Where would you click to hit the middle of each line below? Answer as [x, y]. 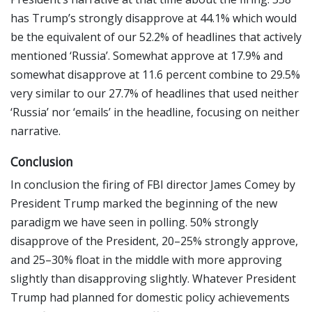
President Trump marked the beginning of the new [144, 203]
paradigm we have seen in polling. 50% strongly [134, 222]
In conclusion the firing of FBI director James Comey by [153, 184]
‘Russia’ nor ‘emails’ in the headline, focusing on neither [155, 112]
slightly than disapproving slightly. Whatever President [153, 278]
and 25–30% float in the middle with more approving [146, 259]
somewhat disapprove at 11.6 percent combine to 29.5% [155, 75]
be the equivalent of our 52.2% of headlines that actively [156, 37]
